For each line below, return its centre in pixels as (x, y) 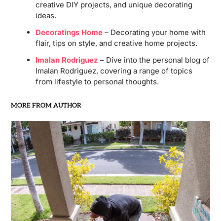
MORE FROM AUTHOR (46, 105)
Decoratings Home (69, 32)
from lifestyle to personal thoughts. (97, 81)
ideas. (46, 15)
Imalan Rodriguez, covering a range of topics (114, 71)
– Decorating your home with (154, 32)
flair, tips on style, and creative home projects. (116, 43)
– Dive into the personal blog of (154, 60)
